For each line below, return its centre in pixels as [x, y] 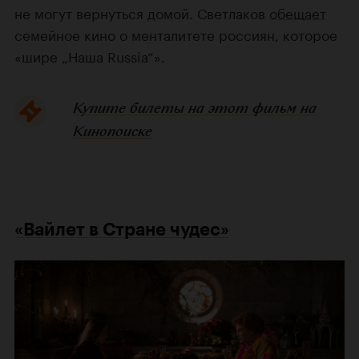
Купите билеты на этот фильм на [194, 107]
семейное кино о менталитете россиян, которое [176, 33]
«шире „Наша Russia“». [90, 55]
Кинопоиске [112, 131]
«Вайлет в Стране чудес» [122, 229]
